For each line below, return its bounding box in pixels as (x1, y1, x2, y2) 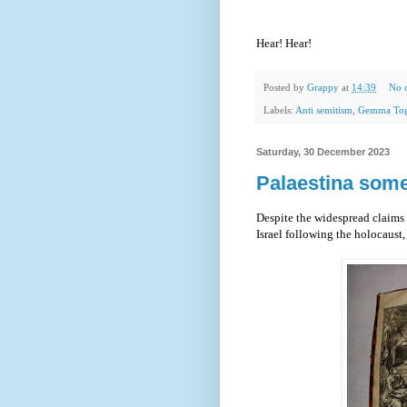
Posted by (263, 81, 307, 93)
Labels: (263, 104, 295, 115)
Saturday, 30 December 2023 (256, 145, 390, 157)
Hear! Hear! (256, 36, 314, 51)
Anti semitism (295, 104, 352, 115)
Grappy (307, 81, 339, 93)
